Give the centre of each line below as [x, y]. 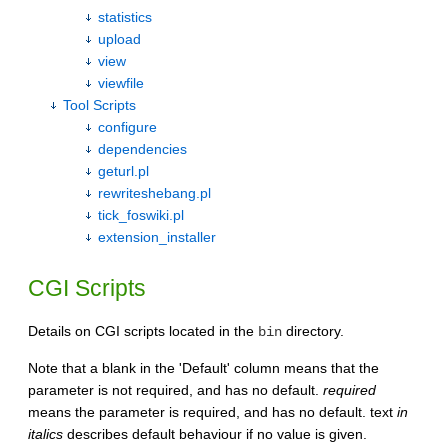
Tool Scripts [99, 105]
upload [119, 39]
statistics [125, 17]
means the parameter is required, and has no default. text [212, 411]
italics [45, 433]
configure [127, 127]
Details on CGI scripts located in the [143, 330]
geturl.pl [123, 171]
